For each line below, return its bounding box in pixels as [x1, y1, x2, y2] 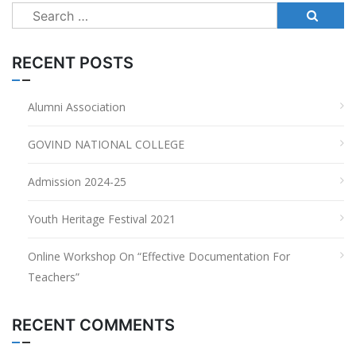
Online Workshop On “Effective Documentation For [28, 249, 290, 265]
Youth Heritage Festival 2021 [28, 211, 176, 227]
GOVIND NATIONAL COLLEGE [28, 137, 184, 153]
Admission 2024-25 [28, 174, 126, 190]
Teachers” [28, 269, 79, 285]
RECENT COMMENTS [12, 315, 175, 335]
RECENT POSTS [12, 53, 133, 73]
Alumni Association [28, 99, 126, 115]
